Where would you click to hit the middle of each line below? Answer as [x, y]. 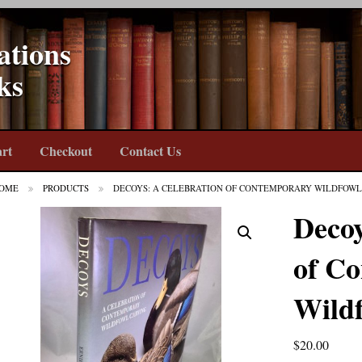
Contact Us [150, 151]
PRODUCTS [65, 188]
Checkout [66, 151]
